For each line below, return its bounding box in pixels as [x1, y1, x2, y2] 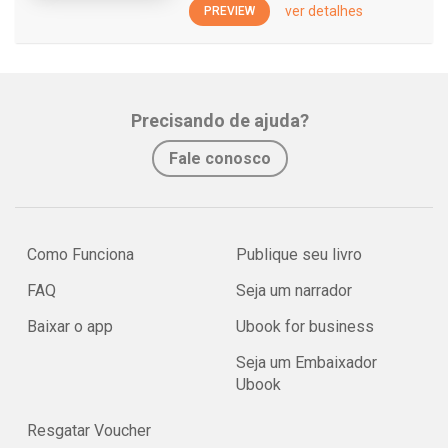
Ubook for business [236, 317, 374, 336]
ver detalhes [285, 3, 363, 19]
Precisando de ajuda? [131, 110, 309, 131]
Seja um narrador [236, 281, 352, 300]
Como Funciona [27, 245, 134, 264]
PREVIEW [204, 3, 255, 18]
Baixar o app [27, 317, 113, 336]
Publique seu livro [236, 245, 362, 264]
